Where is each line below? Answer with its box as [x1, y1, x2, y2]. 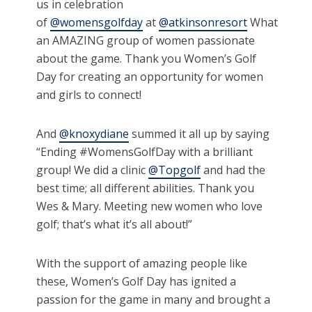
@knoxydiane [59, 126, 130, 142]
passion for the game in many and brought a [36, 292, 271, 308]
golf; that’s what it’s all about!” [36, 217, 193, 233]
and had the [201, 162, 266, 178]
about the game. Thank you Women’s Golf [36, 51, 257, 67]
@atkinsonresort [159, 15, 248, 31]
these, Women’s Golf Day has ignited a [36, 274, 237, 290]
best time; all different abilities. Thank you [36, 180, 255, 196]
